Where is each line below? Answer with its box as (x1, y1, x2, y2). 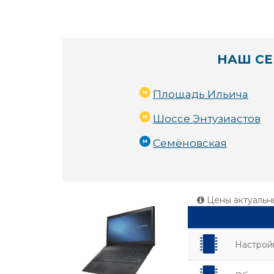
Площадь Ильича (153, 88, 248, 100)
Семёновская (153, 137, 227, 149)
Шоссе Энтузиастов (153, 113, 261, 125)
